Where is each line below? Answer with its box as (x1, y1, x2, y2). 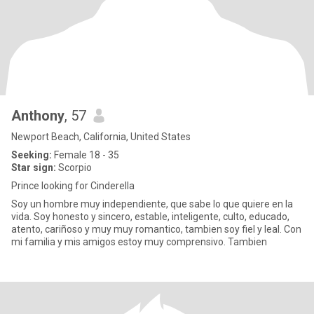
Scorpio (56, 162, 92, 173)
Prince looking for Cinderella (11, 180, 135, 191)
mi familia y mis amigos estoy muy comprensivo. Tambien (11, 236, 267, 247)
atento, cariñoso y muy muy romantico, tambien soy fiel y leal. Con (11, 224, 301, 235)
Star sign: (11, 162, 56, 173)
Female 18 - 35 (52, 149, 119, 161)
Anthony (11, 107, 64, 124)
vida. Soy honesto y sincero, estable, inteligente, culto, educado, (11, 211, 289, 222)
